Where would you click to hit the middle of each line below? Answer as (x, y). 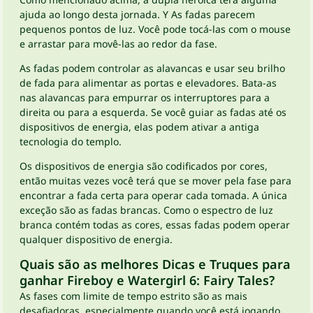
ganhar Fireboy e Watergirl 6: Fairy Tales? (147, 280)
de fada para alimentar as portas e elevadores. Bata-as (148, 83)
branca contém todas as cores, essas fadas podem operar (155, 225)
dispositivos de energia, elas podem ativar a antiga (139, 127)
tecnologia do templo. (71, 141)
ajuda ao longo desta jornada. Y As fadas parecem (137, 14)
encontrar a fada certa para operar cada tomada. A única (153, 195)
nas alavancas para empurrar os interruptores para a (145, 97)
